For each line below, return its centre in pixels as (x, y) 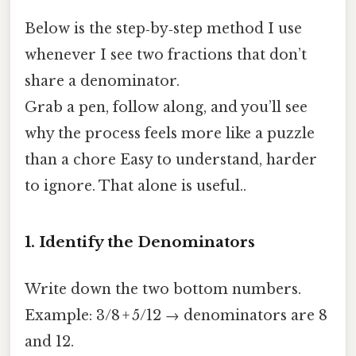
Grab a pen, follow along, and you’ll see (166, 108)
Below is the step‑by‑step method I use (163, 29)
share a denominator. (102, 81)
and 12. (49, 342)
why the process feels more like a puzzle (170, 134)
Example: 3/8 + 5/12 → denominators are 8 (176, 316)
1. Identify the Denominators (140, 242)
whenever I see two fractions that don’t (166, 55)
